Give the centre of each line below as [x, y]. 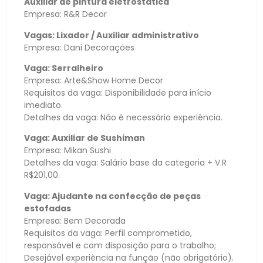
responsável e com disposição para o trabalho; [120, 245]
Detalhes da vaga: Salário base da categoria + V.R [125, 163]
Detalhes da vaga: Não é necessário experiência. [123, 117]
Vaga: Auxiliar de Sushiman [85, 138]
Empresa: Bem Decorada [75, 220]
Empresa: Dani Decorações [79, 47]
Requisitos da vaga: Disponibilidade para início [118, 92]
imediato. [43, 105]
